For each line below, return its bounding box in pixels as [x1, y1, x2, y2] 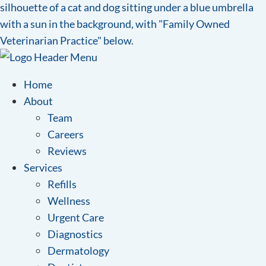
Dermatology [47, 244, 109, 258]
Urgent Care [47, 211, 104, 224]
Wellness [47, 194, 90, 208]
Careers [47, 128, 84, 141]
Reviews [47, 144, 87, 158]
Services [24, 161, 62, 175]
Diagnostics [47, 227, 103, 241]
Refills [47, 178, 77, 191]
